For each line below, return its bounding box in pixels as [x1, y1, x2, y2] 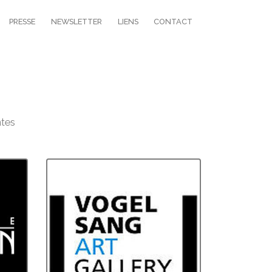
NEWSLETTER [51, 16, 103, 26]
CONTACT [154, 16, 193, 26]
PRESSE [9, 16, 36, 26]
